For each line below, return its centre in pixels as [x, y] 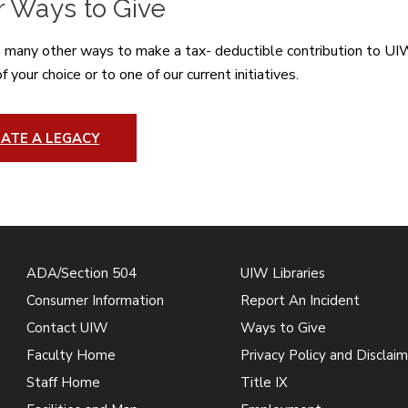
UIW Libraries [282, 274]
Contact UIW [68, 328]
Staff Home [64, 383]
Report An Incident [300, 301]
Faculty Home [71, 356]
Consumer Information [96, 301]
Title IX [264, 383]
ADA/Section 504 [82, 274]
